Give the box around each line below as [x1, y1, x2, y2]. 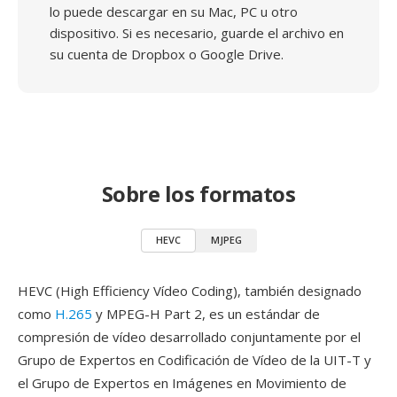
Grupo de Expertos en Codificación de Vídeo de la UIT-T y [18, 351, 371, 369]
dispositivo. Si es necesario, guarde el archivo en [50, 24, 344, 42]
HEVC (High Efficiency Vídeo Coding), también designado [18, 282, 362, 300]
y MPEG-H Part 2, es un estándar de [92, 305, 320, 323]
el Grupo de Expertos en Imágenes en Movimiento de [18, 374, 346, 392]
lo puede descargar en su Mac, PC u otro [50, 3, 298, 20]
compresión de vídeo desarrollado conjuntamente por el [18, 328, 361, 346]
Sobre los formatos [101, 179, 296, 208]
